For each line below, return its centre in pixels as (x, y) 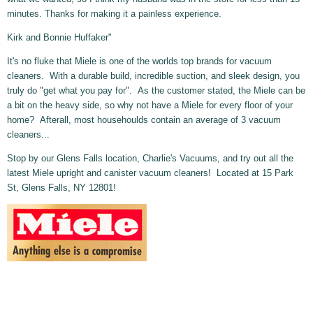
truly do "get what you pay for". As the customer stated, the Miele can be (156, 91)
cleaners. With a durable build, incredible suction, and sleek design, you (153, 76)
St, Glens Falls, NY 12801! (61, 188)
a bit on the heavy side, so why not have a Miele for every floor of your (150, 105)
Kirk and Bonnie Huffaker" (59, 38)
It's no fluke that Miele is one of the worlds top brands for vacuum (139, 61)
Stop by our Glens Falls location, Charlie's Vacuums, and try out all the (150, 159)
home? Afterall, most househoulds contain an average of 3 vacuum (144, 120)
